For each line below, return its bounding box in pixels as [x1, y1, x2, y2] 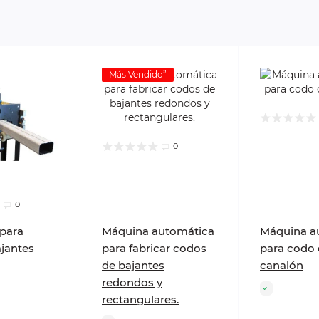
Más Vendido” [109, 69, 167, 80]
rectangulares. [102, 293, 179, 307]
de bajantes [102, 258, 164, 273]
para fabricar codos [102, 241, 206, 256]
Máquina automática [102, 224, 214, 239]
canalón [260, 258, 303, 273]
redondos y [102, 276, 162, 290]
